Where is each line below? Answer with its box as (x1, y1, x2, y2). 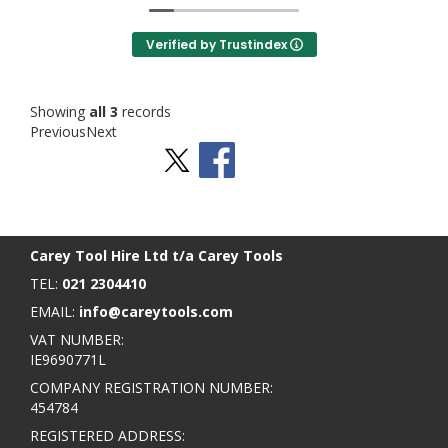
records (118, 101, 171, 121)
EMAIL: (30, 301, 79, 321)
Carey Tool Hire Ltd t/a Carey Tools (30, 245, 283, 265)
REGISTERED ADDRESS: (30, 425, 185, 445)
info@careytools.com (79, 301, 233, 321)
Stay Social (15, 151, 155, 186)
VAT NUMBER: (30, 329, 124, 349)
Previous (30, 121, 86, 141)
